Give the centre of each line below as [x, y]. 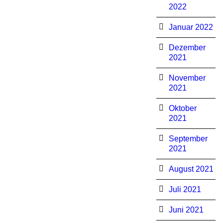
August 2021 [191, 169]
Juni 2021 [186, 210]
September [188, 139]
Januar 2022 [191, 27]
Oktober [182, 108]
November [187, 78]
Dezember [187, 48]
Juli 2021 [185, 189]
